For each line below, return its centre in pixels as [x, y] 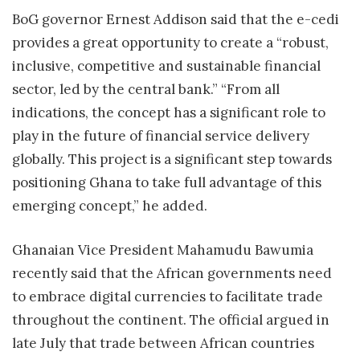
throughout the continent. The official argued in [171, 319]
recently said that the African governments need [172, 273]
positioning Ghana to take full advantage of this [167, 183]
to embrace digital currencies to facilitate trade [168, 296]
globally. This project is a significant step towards [172, 160]
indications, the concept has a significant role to [169, 113]
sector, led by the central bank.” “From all [146, 90]
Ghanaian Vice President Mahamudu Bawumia [163, 250]
